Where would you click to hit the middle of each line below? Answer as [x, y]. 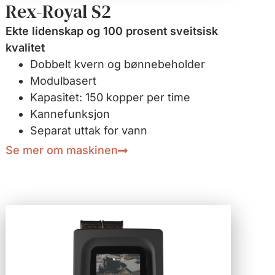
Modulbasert [64, 81]
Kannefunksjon [70, 114]
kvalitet [25, 48]
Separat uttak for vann [89, 131]
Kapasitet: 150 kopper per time [110, 98]
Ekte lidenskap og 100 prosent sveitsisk [112, 31]
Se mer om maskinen [62, 150]
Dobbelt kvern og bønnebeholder [118, 64]
